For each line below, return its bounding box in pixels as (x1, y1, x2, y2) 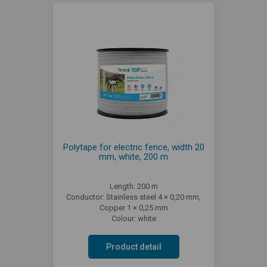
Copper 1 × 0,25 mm (99, 203, 168, 212)
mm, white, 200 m (99, 151, 168, 162)
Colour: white (111, 214, 156, 223)
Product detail (105, 242, 162, 252)
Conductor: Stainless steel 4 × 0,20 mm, (66, 193, 201, 201)
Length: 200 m (109, 182, 158, 191)
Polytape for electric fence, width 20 (63, 142, 204, 153)
